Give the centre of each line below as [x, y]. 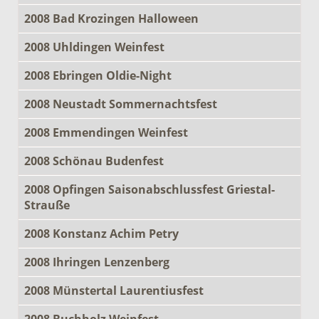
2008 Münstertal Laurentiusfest [114, 290]
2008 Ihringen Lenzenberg [97, 262]
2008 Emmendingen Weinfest [106, 132]
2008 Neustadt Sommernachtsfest [121, 104]
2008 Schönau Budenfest [94, 161]
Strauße [47, 205]
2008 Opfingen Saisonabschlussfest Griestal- [150, 189]
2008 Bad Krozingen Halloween [111, 18]
